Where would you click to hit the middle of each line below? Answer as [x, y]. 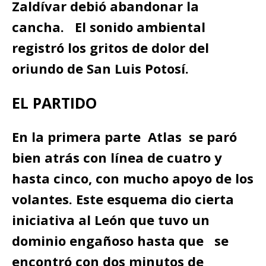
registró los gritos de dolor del [110, 47]
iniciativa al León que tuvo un [111, 220]
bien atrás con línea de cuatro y [117, 157]
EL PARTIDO [54, 103]
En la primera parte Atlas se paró [124, 137]
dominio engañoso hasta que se [120, 240]
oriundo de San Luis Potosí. [100, 68]
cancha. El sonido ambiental [109, 27]
